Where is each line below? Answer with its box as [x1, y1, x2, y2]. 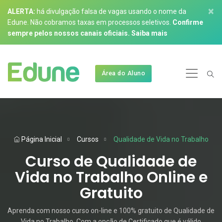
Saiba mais [131, 29, 167, 37]
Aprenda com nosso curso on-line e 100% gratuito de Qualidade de [7, 207, 215, 215]
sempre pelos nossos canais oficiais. [7, 29, 130, 37]
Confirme [172, 18, 203, 26]
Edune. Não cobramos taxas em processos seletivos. [7, 18, 172, 26]
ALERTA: [7, 7, 35, 15]
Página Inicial [19, 135, 62, 143]
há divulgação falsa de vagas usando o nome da [35, 7, 186, 15]
